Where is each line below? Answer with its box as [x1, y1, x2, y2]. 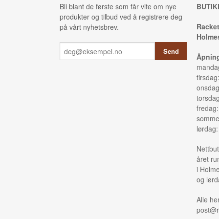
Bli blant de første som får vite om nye [60, 1, 176, 12]
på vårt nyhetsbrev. [60, 22, 119, 32]
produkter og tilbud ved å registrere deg [60, 12, 182, 22]
